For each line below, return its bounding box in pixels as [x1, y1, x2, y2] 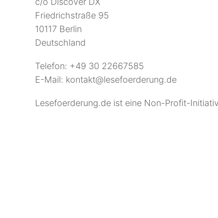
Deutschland [35, 37, 86, 48]
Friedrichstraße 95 [35, 10, 109, 20]
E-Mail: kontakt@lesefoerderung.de [35, 74, 177, 85]
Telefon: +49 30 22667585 [35, 61, 144, 71]
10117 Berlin [35, 24, 82, 34]
